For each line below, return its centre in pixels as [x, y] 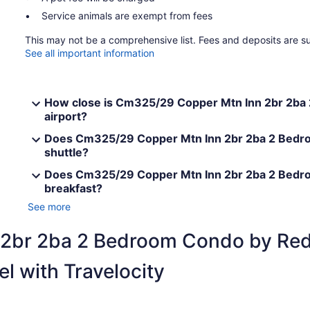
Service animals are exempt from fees [127, 15]
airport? [66, 116]
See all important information [90, 53]
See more [49, 206]
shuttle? [66, 152]
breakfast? [73, 188]
